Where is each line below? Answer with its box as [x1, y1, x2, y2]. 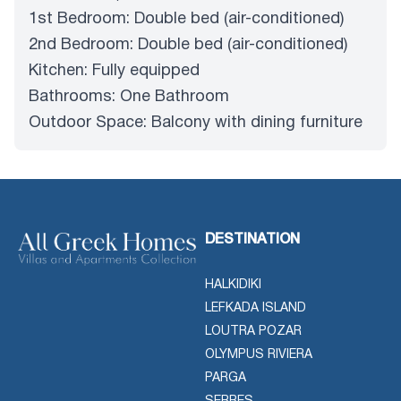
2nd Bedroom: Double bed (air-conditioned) [29, 37, 347, 53]
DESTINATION [205, 233, 300, 246]
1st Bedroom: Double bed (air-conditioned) [29, 11, 344, 27]
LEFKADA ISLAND [205, 302, 306, 314]
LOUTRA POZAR [205, 325, 302, 337]
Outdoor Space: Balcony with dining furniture [29, 115, 363, 131]
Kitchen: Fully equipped [29, 63, 200, 79]
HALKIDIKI [205, 278, 261, 291]
